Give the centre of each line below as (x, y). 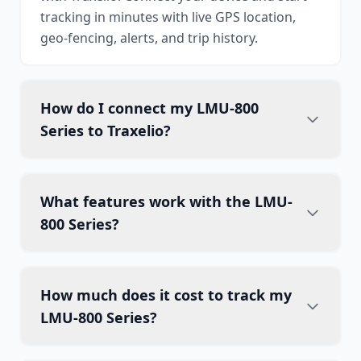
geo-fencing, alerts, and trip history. (149, 38)
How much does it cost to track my (166, 295)
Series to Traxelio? (106, 131)
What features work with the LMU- (166, 201)
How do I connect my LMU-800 (149, 108)
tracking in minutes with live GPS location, (168, 17)
